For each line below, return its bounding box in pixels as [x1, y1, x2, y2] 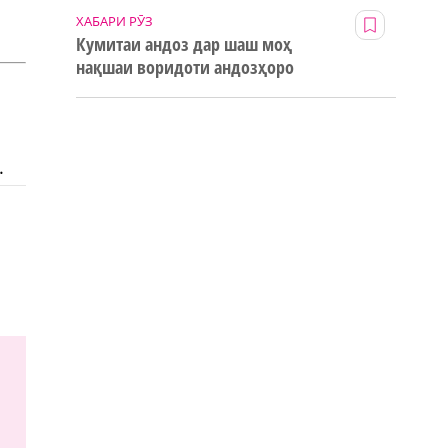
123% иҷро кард [76, 78, 195, 103]
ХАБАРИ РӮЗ [76, 12, 153, 31]
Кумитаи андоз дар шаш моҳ [76, 32, 292, 57]
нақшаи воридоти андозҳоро [76, 55, 294, 80]
